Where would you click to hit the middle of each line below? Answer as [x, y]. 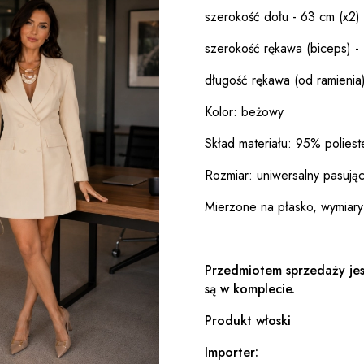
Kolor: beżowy [244, 111]
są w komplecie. [250, 288]
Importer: [232, 352]
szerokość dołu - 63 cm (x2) [282, 16]
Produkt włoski [248, 320]
